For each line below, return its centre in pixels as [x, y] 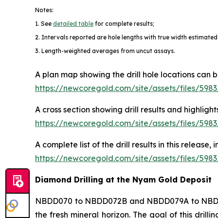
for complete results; [124, 24]
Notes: [44, 10]
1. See [44, 24]
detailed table [73, 24]
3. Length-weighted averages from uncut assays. [106, 51]
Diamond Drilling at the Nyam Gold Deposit [123, 180]
